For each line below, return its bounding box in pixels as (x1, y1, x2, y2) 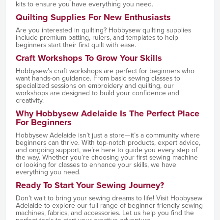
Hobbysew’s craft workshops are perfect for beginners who (15, 65, 194, 76)
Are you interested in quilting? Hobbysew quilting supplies (15, 25, 191, 35)
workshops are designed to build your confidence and (15, 87, 179, 98)
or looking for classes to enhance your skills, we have (15, 159, 176, 170)
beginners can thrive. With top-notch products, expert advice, (15, 137, 200, 148)
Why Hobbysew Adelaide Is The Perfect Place (15, 107, 199, 120)
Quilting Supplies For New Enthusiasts (15, 10, 171, 24)
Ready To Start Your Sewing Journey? (15, 178, 164, 192)
